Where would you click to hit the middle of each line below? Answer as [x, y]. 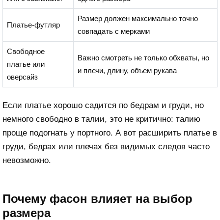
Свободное [26, 52]
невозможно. [27, 161]
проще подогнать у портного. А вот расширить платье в [110, 133]
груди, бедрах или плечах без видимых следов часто [106, 147]
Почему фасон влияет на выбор [97, 198]
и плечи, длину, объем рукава [127, 71]
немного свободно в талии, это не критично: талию [101, 119]
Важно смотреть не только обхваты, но [143, 58]
